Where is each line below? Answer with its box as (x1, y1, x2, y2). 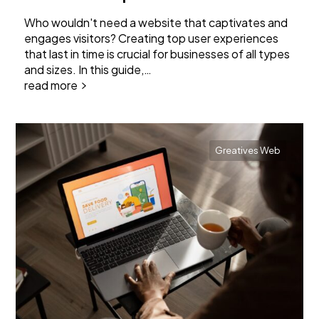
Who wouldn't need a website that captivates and (24, 15, 288, 31)
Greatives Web (214, 145, 281, 156)
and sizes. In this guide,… (24, 62, 152, 78)
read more (24, 78, 78, 93)
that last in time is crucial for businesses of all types (24, 46, 291, 62)
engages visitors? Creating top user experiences (24, 31, 279, 46)
